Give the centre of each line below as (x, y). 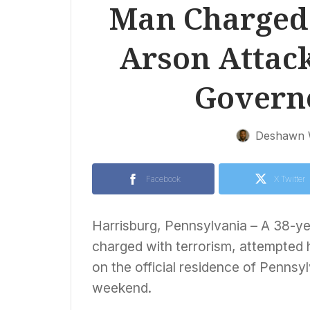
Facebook (163, 179)
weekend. (122, 288)
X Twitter (290, 179)
